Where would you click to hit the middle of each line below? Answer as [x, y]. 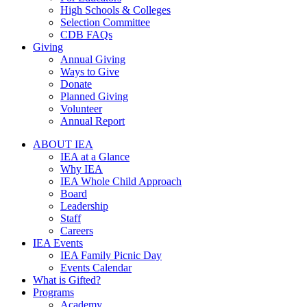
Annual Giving [93, 59]
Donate [76, 84]
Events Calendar [96, 268]
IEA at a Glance [95, 157]
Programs [53, 292]
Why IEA [82, 169]
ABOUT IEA [63, 144]
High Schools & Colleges [115, 10]
